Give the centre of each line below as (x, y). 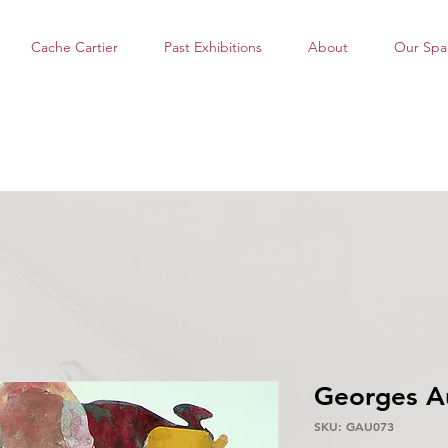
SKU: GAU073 (354, 426)
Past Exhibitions (213, 47)
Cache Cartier (74, 47)
